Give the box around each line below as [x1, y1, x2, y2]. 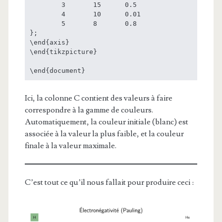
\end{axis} [29, 38, 69, 46]
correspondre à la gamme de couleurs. [24, 105, 153, 115]
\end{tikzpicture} [29, 48, 97, 55]
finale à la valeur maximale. [24, 140, 116, 151]
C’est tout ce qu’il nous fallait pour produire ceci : [24, 177, 194, 187]
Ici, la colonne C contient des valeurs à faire [24, 93, 172, 103]
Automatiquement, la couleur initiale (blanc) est [24, 116, 188, 127]
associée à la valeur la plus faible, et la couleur [24, 128, 184, 139]
